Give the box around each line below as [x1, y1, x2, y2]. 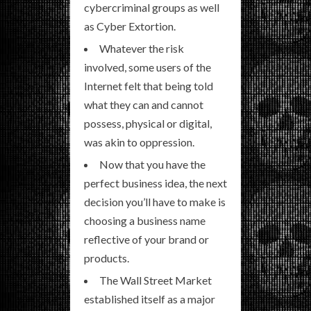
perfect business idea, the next [84, 176, 227, 190]
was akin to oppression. [84, 135, 194, 149]
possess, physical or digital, [84, 117, 212, 131]
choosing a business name [84, 214, 205, 228]
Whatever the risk [99, 42, 184, 56]
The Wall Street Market [99, 274, 212, 287]
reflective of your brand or [84, 233, 209, 246]
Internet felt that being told [84, 79, 213, 93]
